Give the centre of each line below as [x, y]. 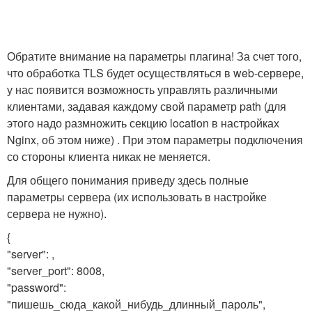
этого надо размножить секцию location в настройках [143, 123]
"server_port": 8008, [56, 270]
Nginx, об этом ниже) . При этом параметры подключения [155, 139]
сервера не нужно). [57, 213]
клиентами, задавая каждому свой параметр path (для [147, 106]
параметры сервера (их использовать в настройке [137, 196]
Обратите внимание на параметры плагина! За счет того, [154, 56]
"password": [37, 287]
